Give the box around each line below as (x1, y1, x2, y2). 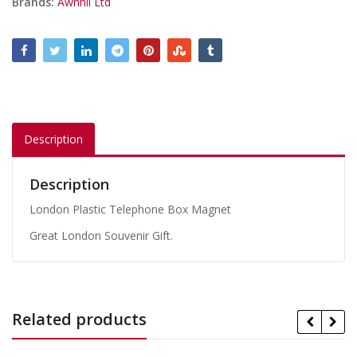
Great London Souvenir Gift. (29, 227, 173, 243)
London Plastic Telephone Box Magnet (29, 201, 231, 217)
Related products (12, 308, 147, 330)
